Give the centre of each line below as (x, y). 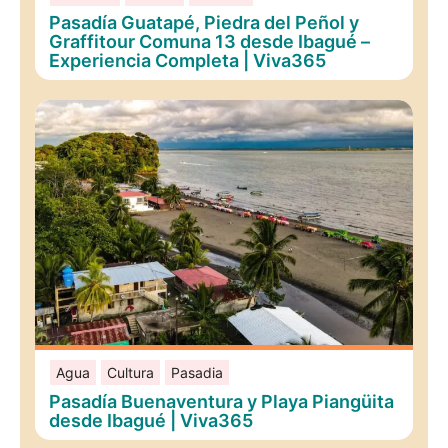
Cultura (130, 372)
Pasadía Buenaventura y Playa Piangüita (222, 401)
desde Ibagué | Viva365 (151, 420)
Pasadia (196, 372)
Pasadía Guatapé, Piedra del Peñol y (204, 22)
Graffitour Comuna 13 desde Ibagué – (210, 41)
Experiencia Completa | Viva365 (188, 60)
